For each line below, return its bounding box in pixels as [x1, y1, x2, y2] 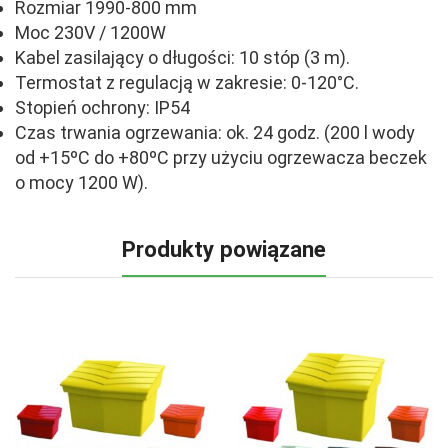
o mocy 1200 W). [15, 171, 148, 193]
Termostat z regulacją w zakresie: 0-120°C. [15, 71, 359, 93]
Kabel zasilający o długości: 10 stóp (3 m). [15, 46, 350, 68]
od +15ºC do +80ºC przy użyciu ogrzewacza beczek [15, 146, 427, 168]
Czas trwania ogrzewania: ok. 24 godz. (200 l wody [15, 121, 415, 143]
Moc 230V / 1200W [15, 21, 166, 43]
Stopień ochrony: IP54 [15, 96, 190, 118]
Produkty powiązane [122, 235, 326, 262]
